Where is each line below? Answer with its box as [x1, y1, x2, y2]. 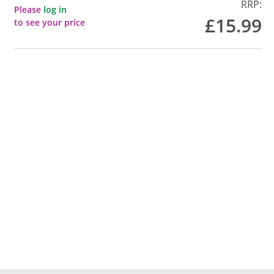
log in [43, 4, 67, 15]
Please [14, 4, 44, 15]
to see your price [14, 17, 86, 28]
